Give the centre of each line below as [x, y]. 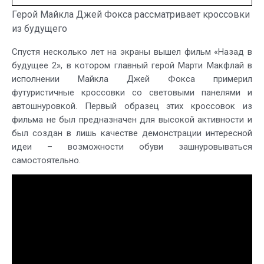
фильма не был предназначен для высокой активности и [132, 120]
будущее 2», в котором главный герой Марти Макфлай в [132, 66]
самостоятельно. [46, 161]
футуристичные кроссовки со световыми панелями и [132, 93]
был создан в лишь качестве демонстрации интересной [132, 133]
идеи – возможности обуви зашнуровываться [132, 147]
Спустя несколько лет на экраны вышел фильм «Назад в [132, 52]
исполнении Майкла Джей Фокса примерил [132, 79]
